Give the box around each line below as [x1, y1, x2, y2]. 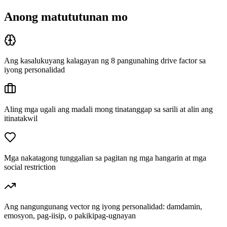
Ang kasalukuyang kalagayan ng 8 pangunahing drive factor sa [4, 56, 206, 65]
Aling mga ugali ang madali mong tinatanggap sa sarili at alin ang [4, 104, 213, 113]
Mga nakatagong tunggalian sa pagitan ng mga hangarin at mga [4, 153, 206, 162]
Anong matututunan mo [4, 10, 128, 23]
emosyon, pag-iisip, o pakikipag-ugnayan [4, 211, 136, 220]
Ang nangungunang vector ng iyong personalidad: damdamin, [4, 202, 202, 211]
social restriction [4, 162, 56, 171]
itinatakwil [4, 113, 37, 123]
